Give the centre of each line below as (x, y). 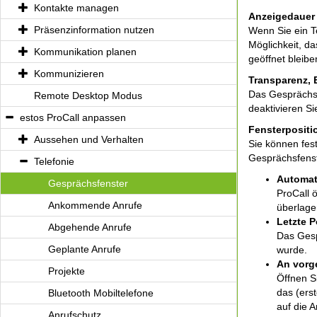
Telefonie (54, 161)
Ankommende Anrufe (95, 205)
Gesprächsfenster (88, 183)
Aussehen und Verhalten (89, 139)
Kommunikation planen (85, 52)
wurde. (292, 250)
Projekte (67, 271)
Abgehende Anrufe (90, 227)
